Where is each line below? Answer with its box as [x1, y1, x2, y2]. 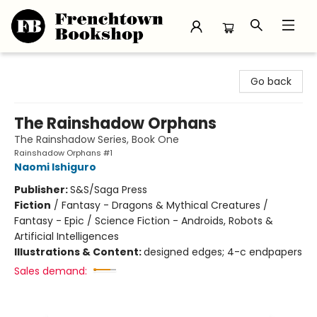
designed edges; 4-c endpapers [144, 245, 302, 259]
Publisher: [14, 183, 70, 197]
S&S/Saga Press [70, 183, 147, 197]
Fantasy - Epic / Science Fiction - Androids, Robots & [14, 214, 273, 228]
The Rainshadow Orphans [14, 113, 217, 134]
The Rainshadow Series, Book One [14, 132, 179, 146]
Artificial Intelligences [14, 229, 119, 243]
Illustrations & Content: [14, 245, 144, 259]
